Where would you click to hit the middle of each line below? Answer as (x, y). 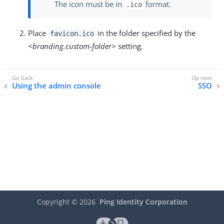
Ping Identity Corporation (143, 202)
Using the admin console (56, 86)
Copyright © (58, 202)
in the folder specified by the (146, 33)
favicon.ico (72, 34)
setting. (129, 46)
